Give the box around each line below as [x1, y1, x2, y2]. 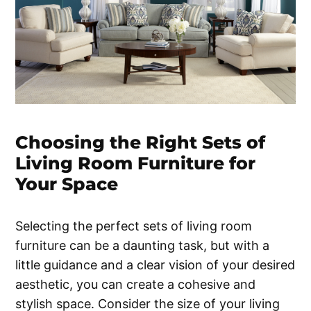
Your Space [15, 173, 119, 194]
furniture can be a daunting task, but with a [15, 237, 270, 253]
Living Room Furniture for [15, 152, 256, 174]
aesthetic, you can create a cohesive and [15, 276, 256, 292]
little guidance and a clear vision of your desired [15, 257, 296, 272]
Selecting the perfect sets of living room [15, 218, 253, 233]
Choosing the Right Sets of [15, 131, 266, 153]
